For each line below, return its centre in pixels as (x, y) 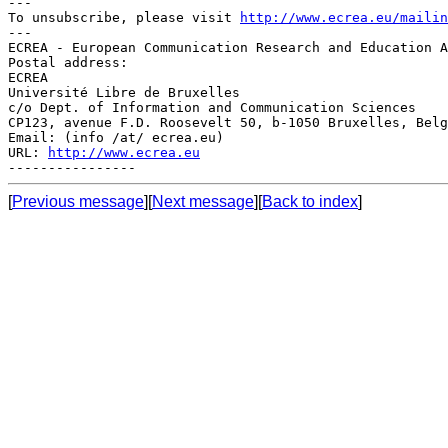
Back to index (310, 201)
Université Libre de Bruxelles (124, 92)
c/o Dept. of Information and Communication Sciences (212, 107)
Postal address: (68, 62)
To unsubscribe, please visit (124, 17)
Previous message (78, 201)
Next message (203, 201)
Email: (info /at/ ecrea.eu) (116, 137)
